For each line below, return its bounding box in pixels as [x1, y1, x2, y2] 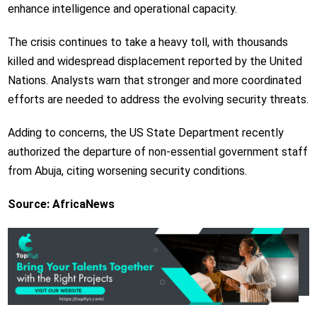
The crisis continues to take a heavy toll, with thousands [7, 35, 288, 49]
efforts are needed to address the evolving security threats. [7, 92, 309, 106]
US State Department [129, 125, 239, 139]
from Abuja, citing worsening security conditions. [7, 163, 247, 178]
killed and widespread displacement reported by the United [7, 54, 302, 68]
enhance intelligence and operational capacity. [7, 1, 237, 16]
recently [238, 125, 284, 139]
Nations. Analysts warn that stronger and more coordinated [7, 73, 301, 87]
